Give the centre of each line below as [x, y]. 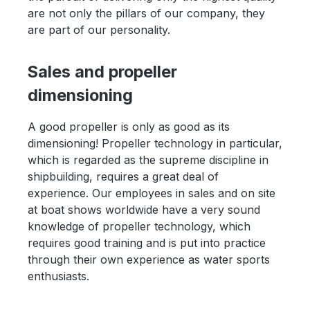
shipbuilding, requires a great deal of [123, 177]
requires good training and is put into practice [147, 243]
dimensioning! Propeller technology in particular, [155, 144]
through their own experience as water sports [149, 260]
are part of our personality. [99, 30]
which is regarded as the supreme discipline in [148, 160]
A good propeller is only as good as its [129, 127]
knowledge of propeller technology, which [139, 227]
